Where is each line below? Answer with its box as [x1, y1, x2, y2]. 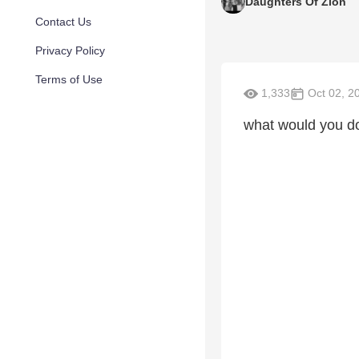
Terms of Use [35, 73, 103, 86]
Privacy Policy [35, 44, 105, 57]
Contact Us [35, 15, 91, 28]
